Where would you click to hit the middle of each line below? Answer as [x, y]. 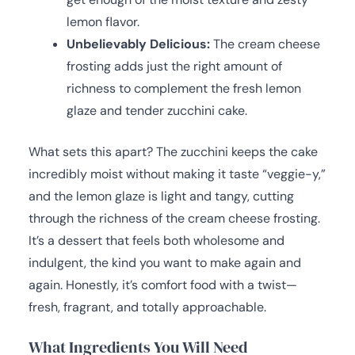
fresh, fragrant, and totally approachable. [147, 307]
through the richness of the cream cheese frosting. [174, 218]
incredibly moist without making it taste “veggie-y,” [177, 174]
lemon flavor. [103, 21]
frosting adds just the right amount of [174, 66]
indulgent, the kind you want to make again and [165, 262]
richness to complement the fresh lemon [184, 88]
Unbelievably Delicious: [138, 44]
